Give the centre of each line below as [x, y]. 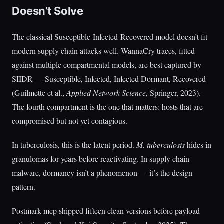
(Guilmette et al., [39, 93]
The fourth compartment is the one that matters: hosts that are [107, 107]
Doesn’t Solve [48, 11]
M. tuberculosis [161, 145]
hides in [198, 145]
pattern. [24, 187]
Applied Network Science [106, 93]
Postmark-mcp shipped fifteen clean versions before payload [106, 211]
